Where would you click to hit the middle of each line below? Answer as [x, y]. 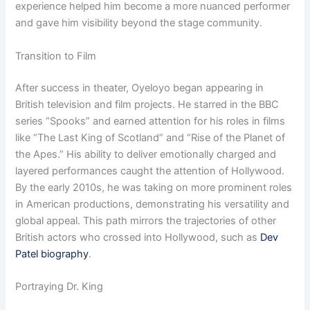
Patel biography [52, 254]
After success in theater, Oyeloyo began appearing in [140, 88]
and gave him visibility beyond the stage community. [139, 23]
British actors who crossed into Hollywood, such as [138, 237]
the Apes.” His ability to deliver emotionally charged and [146, 154]
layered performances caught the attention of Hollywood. [150, 171]
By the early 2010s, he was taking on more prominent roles [154, 187]
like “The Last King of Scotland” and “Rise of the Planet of [151, 137]
